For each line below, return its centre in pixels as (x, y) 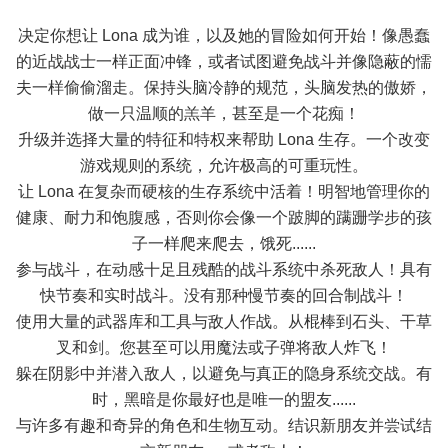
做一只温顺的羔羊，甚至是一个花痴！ (224, 113)
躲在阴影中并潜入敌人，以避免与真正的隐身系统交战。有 (224, 373)
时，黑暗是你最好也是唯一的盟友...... (224, 399)
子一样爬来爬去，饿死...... (224, 243)
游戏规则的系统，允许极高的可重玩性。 (224, 165)
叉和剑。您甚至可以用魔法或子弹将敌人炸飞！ (224, 347)
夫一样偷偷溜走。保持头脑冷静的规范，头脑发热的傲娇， (224, 87)
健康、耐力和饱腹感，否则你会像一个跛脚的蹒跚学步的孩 (224, 217)
